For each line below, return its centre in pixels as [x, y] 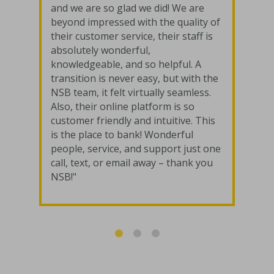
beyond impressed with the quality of [135, 22]
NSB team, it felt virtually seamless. [131, 93]
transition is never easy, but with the [135, 79]
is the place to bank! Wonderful [122, 135]
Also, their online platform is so [123, 107]
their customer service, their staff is [132, 36]
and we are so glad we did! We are [128, 8]
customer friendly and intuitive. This [133, 121]
